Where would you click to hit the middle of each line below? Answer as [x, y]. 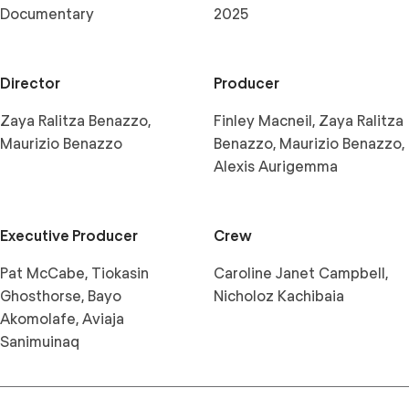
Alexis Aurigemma [276, 167]
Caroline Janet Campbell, [301, 273]
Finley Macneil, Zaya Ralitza [309, 121]
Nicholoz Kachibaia [279, 296]
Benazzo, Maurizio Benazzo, [309, 144]
